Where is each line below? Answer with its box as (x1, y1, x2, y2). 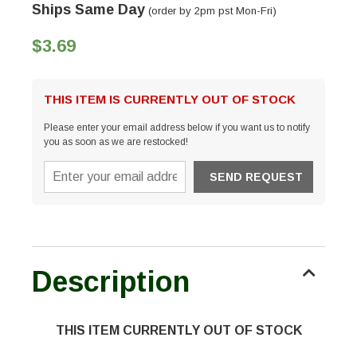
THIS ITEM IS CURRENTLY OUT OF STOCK (44, 92, 296, 107)
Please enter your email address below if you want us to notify (44, 122, 310, 134)
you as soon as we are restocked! (44, 136, 188, 148)
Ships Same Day (32, 2, 145, 18)
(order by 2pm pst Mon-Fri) (145, 5, 277, 18)
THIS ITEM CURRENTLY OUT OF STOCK (55, 324, 302, 338)
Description (32, 265, 190, 299)
